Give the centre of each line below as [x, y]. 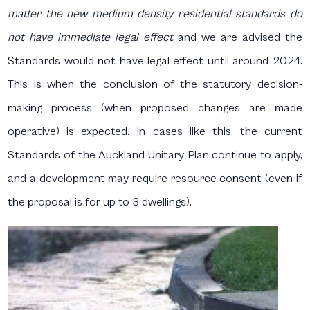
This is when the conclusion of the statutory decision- [155, 85]
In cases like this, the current [216, 132]
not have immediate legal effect [93, 38]
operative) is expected [68, 132]
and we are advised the [240, 38]
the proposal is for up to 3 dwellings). [100, 202]
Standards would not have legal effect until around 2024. [155, 61]
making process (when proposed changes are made [155, 108]
